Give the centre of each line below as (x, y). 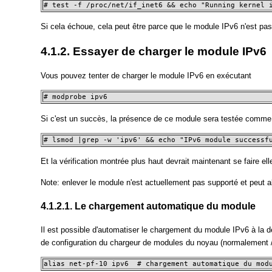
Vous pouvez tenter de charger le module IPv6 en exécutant (146, 76)
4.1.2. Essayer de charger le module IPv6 (154, 51)
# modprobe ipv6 (76, 97)
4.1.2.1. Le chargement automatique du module (148, 206)
